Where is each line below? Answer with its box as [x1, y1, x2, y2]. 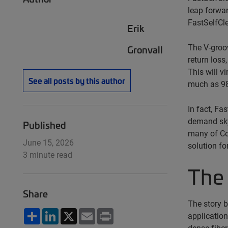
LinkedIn [59, 207, 91, 217]
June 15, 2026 [23, 137, 74, 148]
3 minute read [23, 149, 72, 160]
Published [23, 118, 66, 131]
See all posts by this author [28, 75, 125, 86]
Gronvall [127, 43, 163, 56]
